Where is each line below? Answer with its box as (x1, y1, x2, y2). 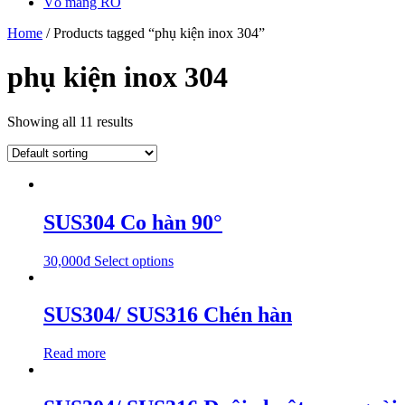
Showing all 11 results (7, 113, 133, 129)
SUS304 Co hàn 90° (43, 210, 222, 234)
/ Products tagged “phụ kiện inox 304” (42, 24, 265, 41)
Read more (43, 345, 106, 362)
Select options (94, 252, 174, 268)
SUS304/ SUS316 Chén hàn (43, 303, 292, 327)
